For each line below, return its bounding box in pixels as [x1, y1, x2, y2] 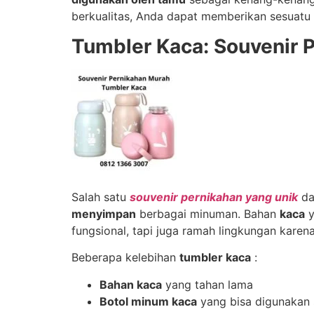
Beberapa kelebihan [71, 250, 179, 265]
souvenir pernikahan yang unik [130, 190, 298, 205]
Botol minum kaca [100, 294, 197, 308]
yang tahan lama [162, 277, 253, 292]
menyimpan [71, 207, 136, 221]
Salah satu [71, 190, 130, 205]
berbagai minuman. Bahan [136, 207, 280, 221]
